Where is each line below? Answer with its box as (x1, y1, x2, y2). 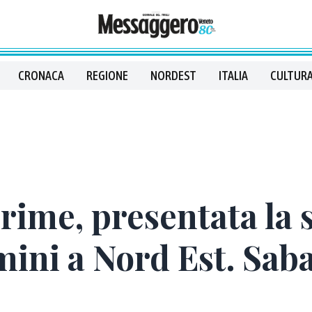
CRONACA (18, 68, 64, 83)
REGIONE (86, 68, 128, 83)
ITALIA (219, 68, 248, 83)
